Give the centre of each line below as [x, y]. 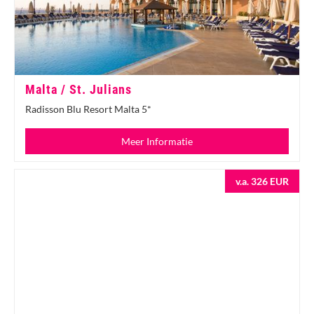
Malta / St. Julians [78, 89]
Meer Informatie [157, 141]
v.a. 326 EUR [262, 181]
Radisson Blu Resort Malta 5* [88, 109]
